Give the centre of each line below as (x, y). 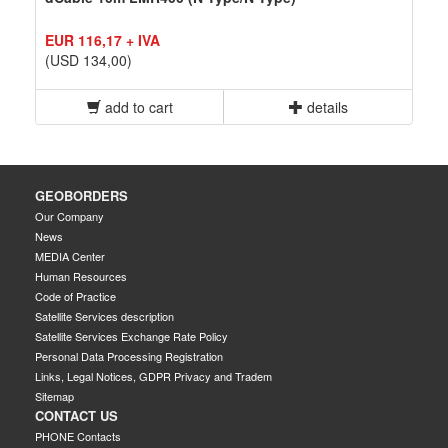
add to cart (137, 106)
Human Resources (81, 275)
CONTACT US (76, 415)
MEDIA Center (70, 255)
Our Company (69, 215)
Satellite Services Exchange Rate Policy (131, 335)
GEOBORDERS (81, 195)
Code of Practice (75, 295)
